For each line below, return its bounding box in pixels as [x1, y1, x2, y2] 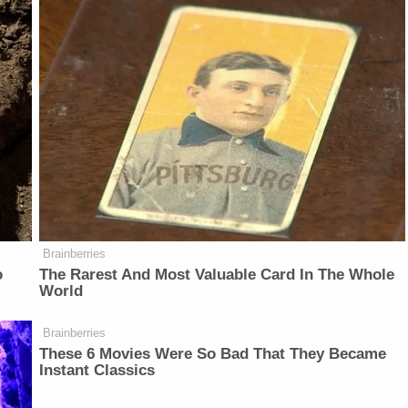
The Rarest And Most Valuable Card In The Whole [39, 266, 395, 284]
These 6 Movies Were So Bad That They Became [39, 345, 387, 363]
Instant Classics [39, 362, 156, 380]
